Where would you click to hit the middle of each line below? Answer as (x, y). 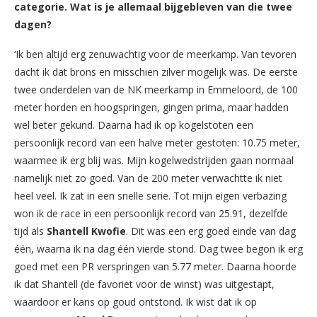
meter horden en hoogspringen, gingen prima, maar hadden (151, 107)
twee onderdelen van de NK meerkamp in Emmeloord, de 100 (156, 89)
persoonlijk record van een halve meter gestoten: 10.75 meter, (157, 142)
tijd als (30, 231)
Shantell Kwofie (86, 231)
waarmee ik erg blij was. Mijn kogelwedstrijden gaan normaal (154, 160)
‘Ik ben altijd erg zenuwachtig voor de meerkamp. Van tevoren (155, 54)
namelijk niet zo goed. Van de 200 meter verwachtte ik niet (148, 178)
